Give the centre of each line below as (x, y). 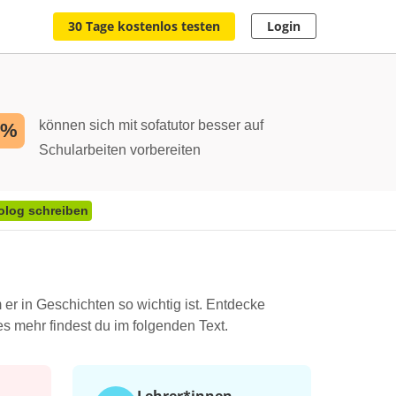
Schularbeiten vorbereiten (120, 150)
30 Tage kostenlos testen (144, 26)
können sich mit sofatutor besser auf (151, 125)
